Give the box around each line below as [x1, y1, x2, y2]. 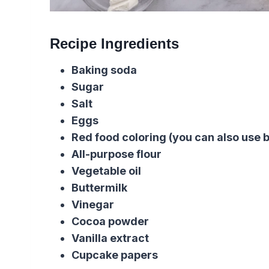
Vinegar [71, 198, 114, 211]
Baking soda [71, 64, 137, 77]
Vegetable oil [71, 165, 141, 178]
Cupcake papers [71, 249, 158, 262]
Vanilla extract [71, 232, 149, 245]
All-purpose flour [71, 148, 162, 161]
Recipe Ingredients [50, 35, 179, 52]
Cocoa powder [71, 215, 149, 228]
